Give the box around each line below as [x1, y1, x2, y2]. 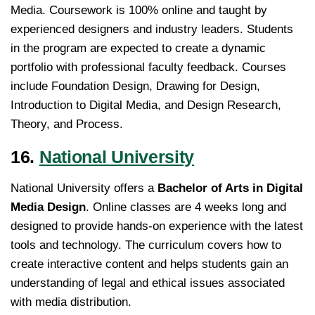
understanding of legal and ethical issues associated [11, 276, 285, 290]
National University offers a [11, 181, 157, 195]
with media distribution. [11, 295, 131, 309]
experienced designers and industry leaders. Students [11, 22, 293, 37]
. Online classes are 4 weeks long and [86, 200, 286, 214]
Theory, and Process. [11, 117, 123, 131]
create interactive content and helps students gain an [11, 257, 288, 271]
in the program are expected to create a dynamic [11, 41, 266, 56]
